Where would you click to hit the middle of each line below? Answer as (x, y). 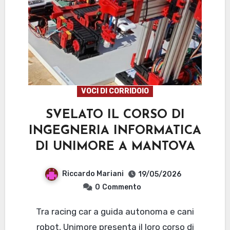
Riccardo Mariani (93, 174)
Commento (122, 187)
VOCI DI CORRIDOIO (115, 91)
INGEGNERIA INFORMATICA (115, 131)
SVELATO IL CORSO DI (115, 115)
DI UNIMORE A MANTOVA (115, 147)
